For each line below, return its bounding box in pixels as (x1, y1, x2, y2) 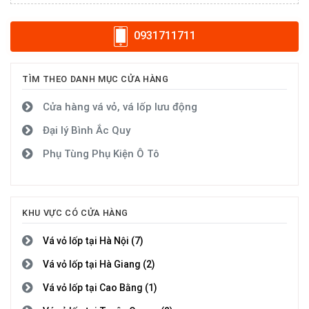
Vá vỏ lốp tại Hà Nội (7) (43, 235, 143, 246)
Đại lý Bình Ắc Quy (43, 124, 130, 137)
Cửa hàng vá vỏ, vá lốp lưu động (43, 101, 197, 113)
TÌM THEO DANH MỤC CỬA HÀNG (22, 74, 169, 84)
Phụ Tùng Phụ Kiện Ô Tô (43, 148, 159, 160)
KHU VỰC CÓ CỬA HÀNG (22, 207, 129, 218)
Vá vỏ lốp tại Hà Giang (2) (43, 258, 155, 270)
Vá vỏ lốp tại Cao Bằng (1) (43, 281, 157, 293)
